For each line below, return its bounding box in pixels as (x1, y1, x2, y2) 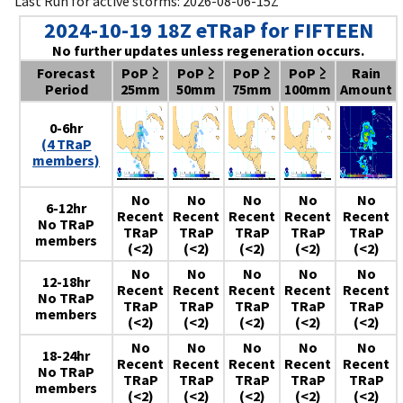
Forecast (37, 64, 95, 83)
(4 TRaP (40, 135, 92, 154)
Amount (340, 80, 392, 99)
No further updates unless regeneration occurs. (52, 41, 364, 60)
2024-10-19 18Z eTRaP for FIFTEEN (43, 16, 373, 45)
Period (44, 80, 88, 99)
